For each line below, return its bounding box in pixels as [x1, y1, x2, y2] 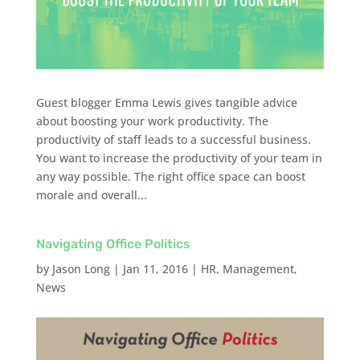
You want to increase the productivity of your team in [35, 149, 322, 166]
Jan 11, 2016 [122, 260, 188, 276]
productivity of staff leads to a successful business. [35, 131, 311, 147]
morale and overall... [35, 186, 147, 202]
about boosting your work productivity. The [35, 112, 268, 129]
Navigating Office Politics [35, 235, 190, 252]
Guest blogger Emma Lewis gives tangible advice [35, 94, 297, 110]
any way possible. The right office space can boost [35, 168, 305, 184]
